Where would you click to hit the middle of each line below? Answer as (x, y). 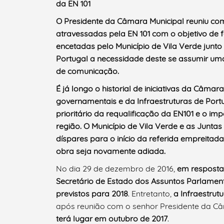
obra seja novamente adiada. (111, 151)
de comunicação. (87, 71)
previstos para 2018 (92, 194)
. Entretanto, (151, 194)
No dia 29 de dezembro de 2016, (116, 169)
